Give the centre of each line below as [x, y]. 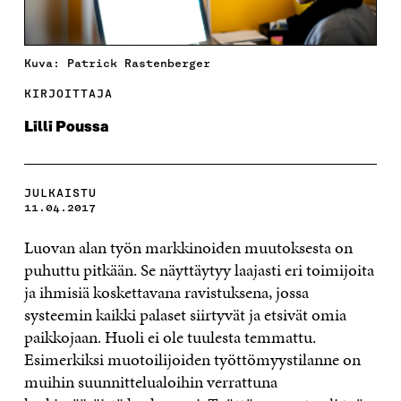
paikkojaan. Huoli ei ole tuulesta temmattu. [170, 337]
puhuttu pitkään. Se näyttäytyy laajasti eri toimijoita [199, 269]
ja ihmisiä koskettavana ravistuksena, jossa [166, 292]
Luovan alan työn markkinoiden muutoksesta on [188, 247]
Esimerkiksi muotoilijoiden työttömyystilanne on [192, 359]
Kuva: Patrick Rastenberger [117, 63]
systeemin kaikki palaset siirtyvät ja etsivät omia [185, 314]
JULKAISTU [60, 192]
